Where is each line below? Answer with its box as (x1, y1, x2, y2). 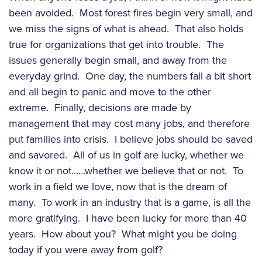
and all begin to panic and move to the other (9, 84, 211, 99)
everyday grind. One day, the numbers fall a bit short (9, 68, 251, 84)
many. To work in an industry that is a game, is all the (9, 194, 251, 210)
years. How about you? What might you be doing (9, 226, 237, 242)
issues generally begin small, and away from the (9, 52, 227, 68)
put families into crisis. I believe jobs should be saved (9, 131, 253, 147)
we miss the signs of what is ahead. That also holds (9, 20, 243, 36)
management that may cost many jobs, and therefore (9, 115, 250, 131)
